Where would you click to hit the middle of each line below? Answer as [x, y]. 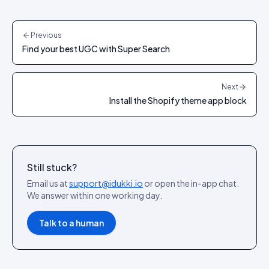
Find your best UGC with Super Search [96, 49]
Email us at [48, 183]
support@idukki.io [106, 183]
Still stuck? [52, 167]
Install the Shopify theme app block [178, 100]
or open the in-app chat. [191, 183]
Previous [46, 35]
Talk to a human [71, 223]
